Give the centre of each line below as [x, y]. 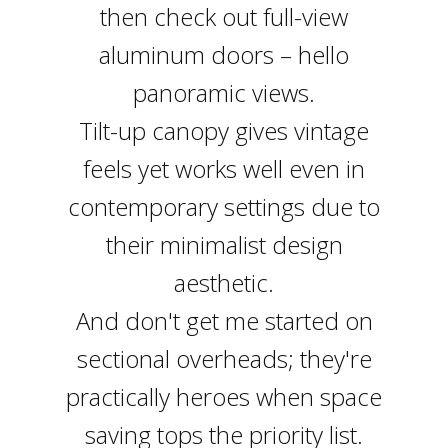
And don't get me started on [224, 320]
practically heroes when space [224, 396]
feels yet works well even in [224, 168]
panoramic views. [224, 92]
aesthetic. [224, 282]
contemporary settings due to [224, 206]
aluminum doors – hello [224, 54]
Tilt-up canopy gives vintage [224, 130]
